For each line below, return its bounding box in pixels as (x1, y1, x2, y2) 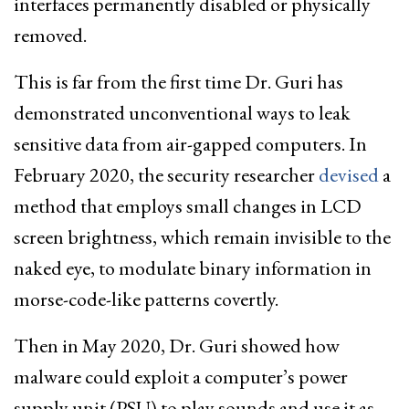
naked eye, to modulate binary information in (14, 254, 372, 281)
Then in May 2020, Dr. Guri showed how (14, 331, 340, 359)
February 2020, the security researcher (14, 161, 319, 188)
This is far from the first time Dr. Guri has (14, 68, 343, 95)
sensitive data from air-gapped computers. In (14, 130, 367, 157)
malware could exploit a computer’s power (14, 362, 348, 390)
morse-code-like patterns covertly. (14, 285, 278, 312)
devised (319, 161, 379, 188)
